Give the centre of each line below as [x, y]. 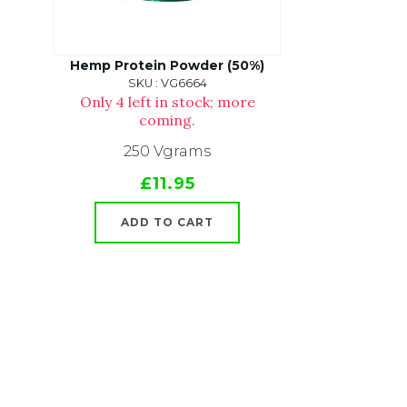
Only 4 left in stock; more [167, 102]
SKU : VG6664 [167, 83]
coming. [167, 120]
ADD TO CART [167, 222]
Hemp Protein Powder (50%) [167, 65]
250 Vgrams [167, 151]
